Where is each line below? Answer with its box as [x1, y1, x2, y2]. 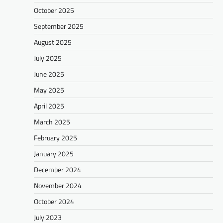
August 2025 [34, 36, 72, 47]
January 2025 [34, 148, 74, 159]
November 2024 [34, 180, 82, 191]
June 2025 [34, 68, 64, 79]
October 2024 [34, 196, 74, 207]
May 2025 [34, 84, 64, 95]
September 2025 [34, 20, 84, 31]
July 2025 [34, 52, 62, 63]
